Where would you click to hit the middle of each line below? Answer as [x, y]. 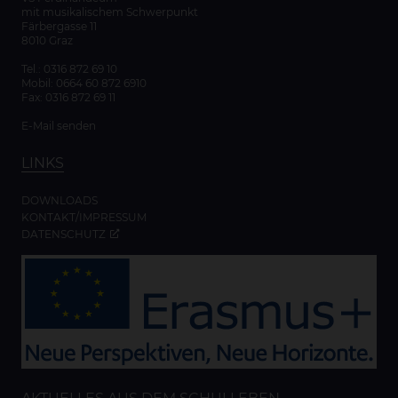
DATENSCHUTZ [64, 235]
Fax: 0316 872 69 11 [68, 98]
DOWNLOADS [60, 201]
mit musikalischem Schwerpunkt [110, 12]
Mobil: [39, 84]
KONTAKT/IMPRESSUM [84, 218]
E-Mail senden [59, 126]
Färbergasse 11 [59, 27]
